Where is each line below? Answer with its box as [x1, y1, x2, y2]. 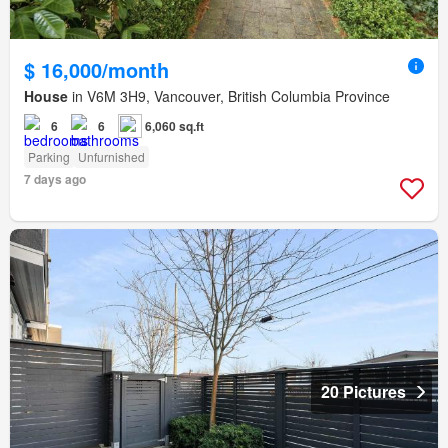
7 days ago [24, 169, 86, 188]
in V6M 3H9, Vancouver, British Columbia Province [68, 85, 390, 106]
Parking [28, 147, 70, 165]
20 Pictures [321, 379, 406, 403]
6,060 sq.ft [145, 116, 204, 135]
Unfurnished [78, 147, 145, 165]
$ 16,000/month [24, 54, 169, 84]
